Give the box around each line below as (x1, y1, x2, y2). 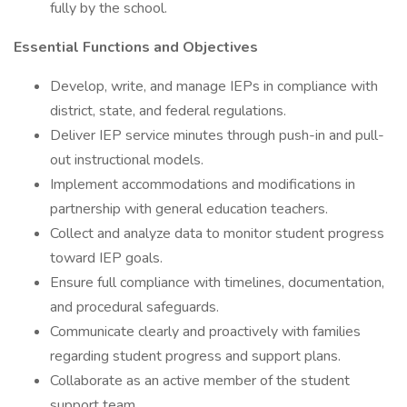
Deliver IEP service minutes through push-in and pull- (50, 125, 384, 145)
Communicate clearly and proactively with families (50, 322, 361, 342)
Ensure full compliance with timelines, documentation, (50, 273, 384, 293)
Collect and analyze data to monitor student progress (50, 223, 384, 243)
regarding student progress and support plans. (50, 346, 341, 366)
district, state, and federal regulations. (50, 101, 286, 121)
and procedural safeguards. (50, 297, 219, 317)
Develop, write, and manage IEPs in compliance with (50, 76, 378, 96)
